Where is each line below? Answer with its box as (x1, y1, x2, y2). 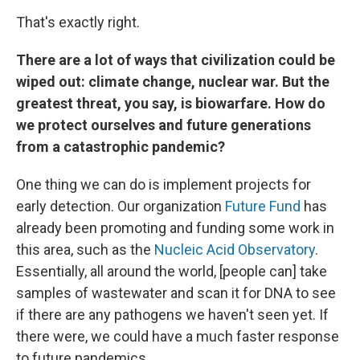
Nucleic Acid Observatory (154, 240, 315, 258)
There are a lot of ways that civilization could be (16, 51, 335, 68)
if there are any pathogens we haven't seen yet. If (16, 305, 329, 323)
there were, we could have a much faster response (16, 327, 339, 345)
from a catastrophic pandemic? (16, 137, 225, 155)
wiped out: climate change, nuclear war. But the (16, 72, 329, 90)
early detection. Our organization (16, 197, 225, 215)
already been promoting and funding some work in (16, 219, 334, 236)
